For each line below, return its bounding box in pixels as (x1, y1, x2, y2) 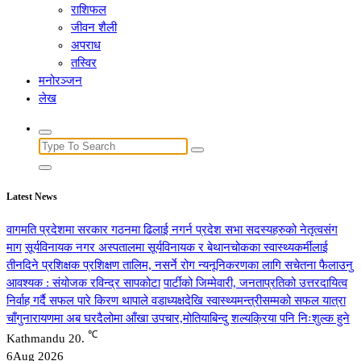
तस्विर (71, 56, 97, 69)
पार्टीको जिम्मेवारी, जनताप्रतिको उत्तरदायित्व (164, 276, 347, 289)
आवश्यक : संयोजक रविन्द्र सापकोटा (6, 276, 160, 289)
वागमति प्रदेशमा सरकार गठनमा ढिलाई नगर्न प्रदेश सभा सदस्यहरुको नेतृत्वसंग (6, 222, 338, 236)
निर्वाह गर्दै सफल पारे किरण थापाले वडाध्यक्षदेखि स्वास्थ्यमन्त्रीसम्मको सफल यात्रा (6, 293, 346, 307)
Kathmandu (6, 331, 65, 345)
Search (38, 139, 72, 151)
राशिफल (71, 3, 106, 16)
